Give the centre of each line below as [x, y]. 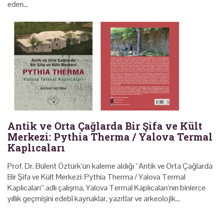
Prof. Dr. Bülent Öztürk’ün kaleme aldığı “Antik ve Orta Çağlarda [110, 166]
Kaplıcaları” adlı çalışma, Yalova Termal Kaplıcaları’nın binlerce [107, 187]
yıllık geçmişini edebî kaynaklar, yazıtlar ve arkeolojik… [94, 198]
